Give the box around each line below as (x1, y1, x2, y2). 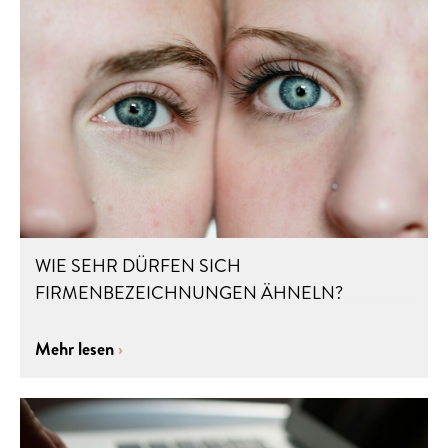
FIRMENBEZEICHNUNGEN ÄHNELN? (35, 280, 343, 307)
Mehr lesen (35, 336, 118, 363)
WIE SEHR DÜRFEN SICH (35, 253, 241, 280)
